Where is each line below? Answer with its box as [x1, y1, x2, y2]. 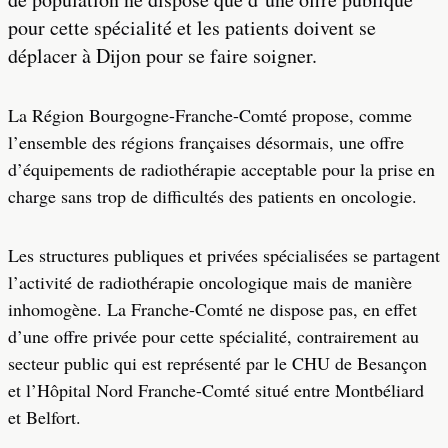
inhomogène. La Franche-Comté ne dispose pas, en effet [8, 297, 417, 321]
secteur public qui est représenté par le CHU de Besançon [8, 351, 427, 375]
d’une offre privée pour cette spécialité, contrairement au [8, 324, 419, 348]
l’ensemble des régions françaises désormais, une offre [8, 130, 404, 154]
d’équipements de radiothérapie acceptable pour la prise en [8, 157, 435, 181]
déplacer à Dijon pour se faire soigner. [8, 42, 317, 69]
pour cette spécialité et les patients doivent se [8, 14, 376, 41]
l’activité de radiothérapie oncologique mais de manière [8, 270, 412, 294]
